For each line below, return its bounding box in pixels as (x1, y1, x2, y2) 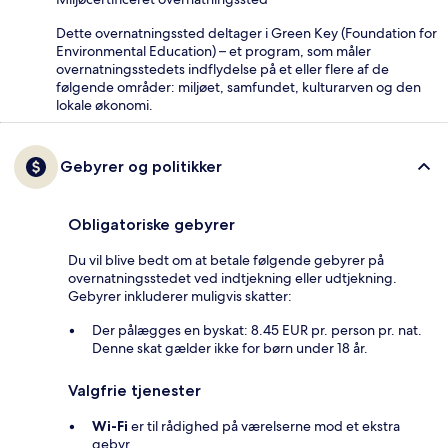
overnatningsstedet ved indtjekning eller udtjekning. (68, 269, 397, 288)
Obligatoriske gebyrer (68, 215, 235, 235)
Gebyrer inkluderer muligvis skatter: (68, 287, 292, 306)
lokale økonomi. (56, 96, 153, 115)
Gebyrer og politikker (60, 157, 222, 177)
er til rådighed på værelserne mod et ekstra (128, 417, 400, 436)
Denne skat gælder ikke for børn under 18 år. (92, 339, 368, 358)
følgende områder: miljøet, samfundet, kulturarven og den (56, 78, 421, 97)
